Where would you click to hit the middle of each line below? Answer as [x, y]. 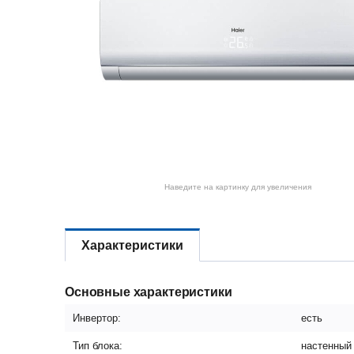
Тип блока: [98, 346]
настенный [326, 346]
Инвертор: [97, 318]
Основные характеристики [149, 292]
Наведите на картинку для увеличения [238, 187]
